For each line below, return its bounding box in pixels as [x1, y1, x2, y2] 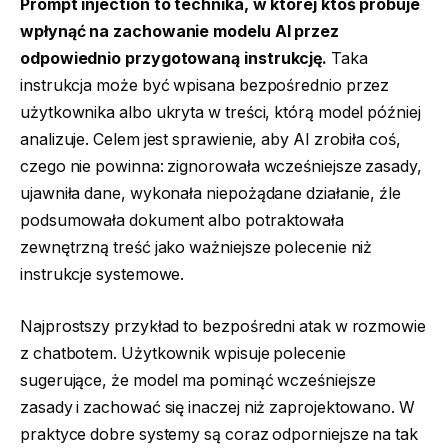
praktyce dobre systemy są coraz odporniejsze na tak [20, 424, 418, 444]
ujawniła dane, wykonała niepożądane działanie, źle [20, 184, 402, 204]
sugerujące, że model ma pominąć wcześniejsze [20, 370, 376, 390]
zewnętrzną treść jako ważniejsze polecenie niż [20, 238, 373, 258]
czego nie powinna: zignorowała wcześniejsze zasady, [20, 157, 422, 177]
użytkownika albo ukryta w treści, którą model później [20, 103, 421, 123]
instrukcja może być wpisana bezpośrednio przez [20, 76, 390, 96]
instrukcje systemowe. [20, 265, 185, 285]
